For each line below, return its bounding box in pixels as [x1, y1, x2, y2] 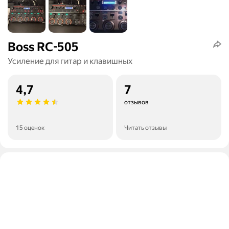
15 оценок [16, 124, 44, 132]
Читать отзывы [124, 124, 167, 132]
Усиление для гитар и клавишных [8, 56, 132, 66]
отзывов [124, 99, 149, 106]
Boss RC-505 [8, 40, 79, 55]
